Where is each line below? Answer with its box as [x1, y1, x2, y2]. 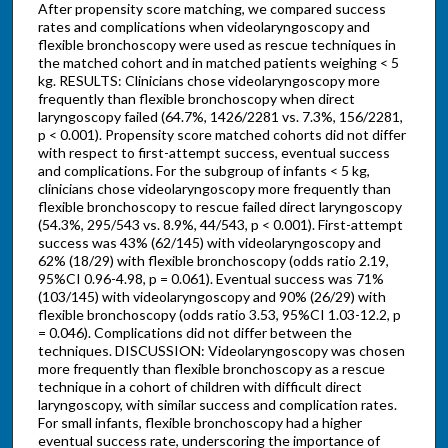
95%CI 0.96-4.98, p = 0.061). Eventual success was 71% [37, 270, 384, 288]
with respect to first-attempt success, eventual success [37, 144, 390, 162]
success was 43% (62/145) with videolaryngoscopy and [37, 234, 381, 252]
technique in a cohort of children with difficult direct [37, 378, 362, 396]
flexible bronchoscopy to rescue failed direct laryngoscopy [37, 198, 402, 216]
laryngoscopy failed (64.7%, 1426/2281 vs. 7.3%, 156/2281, [37, 108, 403, 126]
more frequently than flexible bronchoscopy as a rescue [37, 360, 385, 378]
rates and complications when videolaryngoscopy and [37, 18, 370, 36]
